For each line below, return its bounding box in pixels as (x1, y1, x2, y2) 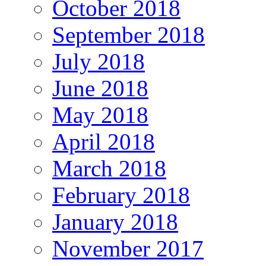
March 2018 (52, 156, 166, 182)
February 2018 (52, 182, 190, 208)
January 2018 (52, 209, 178, 235)
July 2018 (52, 49, 145, 75)
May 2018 (52, 102, 148, 128)
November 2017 (52, 236, 204, 262)
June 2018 (52, 75, 148, 102)
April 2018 (52, 129, 155, 155)
